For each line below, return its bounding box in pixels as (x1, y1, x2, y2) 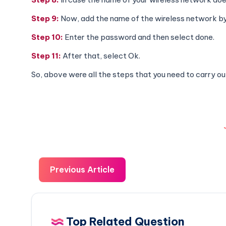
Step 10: (31, 32, 65, 42)
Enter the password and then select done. (65, 32, 214, 42)
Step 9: (31, 13, 61, 23)
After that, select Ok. (63, 50, 140, 61)
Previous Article (50, 164, 115, 175)
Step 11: (31, 50, 63, 61)
